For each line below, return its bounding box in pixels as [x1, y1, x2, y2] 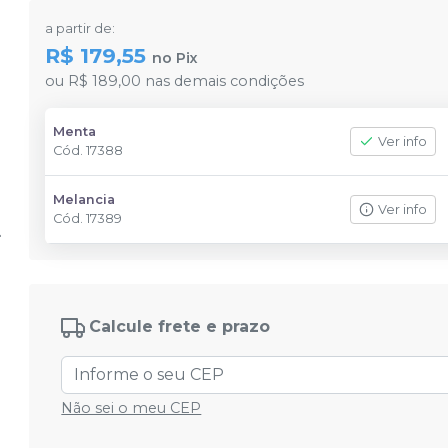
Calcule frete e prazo [89, 317, 271, 337]
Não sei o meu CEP [61, 399, 202, 417]
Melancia [53, 192, 116, 207]
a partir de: [45, 21, 116, 36]
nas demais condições [141, 72, 305, 90]
